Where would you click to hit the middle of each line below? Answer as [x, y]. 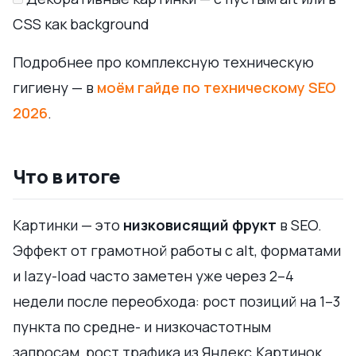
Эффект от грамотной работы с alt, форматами [177, 250]
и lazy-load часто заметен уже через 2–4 [153, 275]
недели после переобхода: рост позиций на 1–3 [176, 301]
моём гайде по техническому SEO [217, 87]
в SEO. [299, 224]
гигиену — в [55, 87]
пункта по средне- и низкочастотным [142, 326]
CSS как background [81, 23]
